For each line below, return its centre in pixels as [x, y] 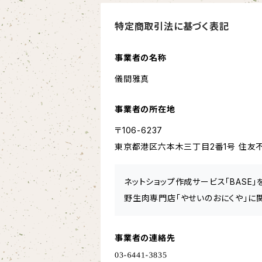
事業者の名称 [141, 58]
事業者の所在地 [145, 109]
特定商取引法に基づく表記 [172, 26]
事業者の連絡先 [145, 238]
